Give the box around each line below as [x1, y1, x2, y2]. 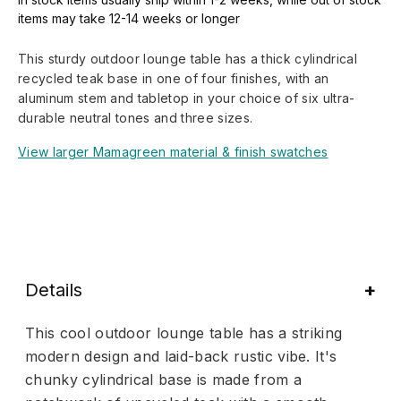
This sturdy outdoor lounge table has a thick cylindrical [18, 50, 357, 66]
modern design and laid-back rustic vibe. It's [25, 346, 337, 365]
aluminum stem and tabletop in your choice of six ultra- [18, 90, 355, 106]
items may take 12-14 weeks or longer [18, 10, 240, 26]
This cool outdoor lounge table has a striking [25, 323, 343, 342]
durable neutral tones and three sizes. [18, 109, 253, 125]
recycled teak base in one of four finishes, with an [18, 70, 329, 86]
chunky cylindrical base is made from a [25, 370, 303, 388]
